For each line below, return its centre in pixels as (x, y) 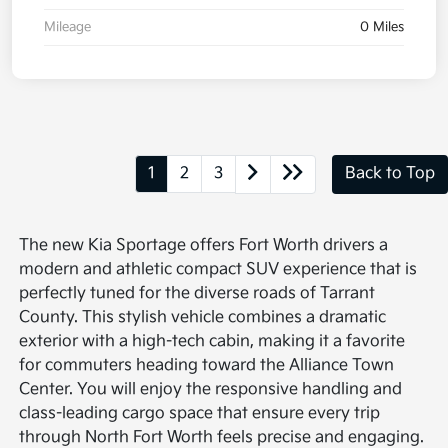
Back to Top (390, 174)
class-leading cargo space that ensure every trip (200, 413)
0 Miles (382, 26)
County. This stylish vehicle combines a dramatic (203, 317)
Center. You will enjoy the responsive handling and (211, 389)
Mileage (67, 26)
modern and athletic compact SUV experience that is (218, 269)
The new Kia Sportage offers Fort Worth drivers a (204, 245)
